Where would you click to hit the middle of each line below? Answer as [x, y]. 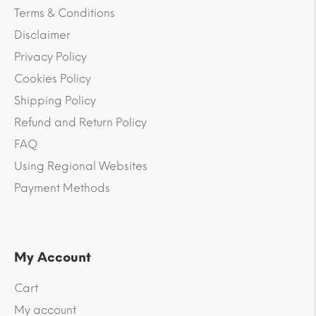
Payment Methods [62, 188]
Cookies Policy [53, 78]
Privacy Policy [50, 56]
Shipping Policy [55, 100]
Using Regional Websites [81, 166]
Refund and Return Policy [80, 122]
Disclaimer [42, 35]
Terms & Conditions [65, 13]
